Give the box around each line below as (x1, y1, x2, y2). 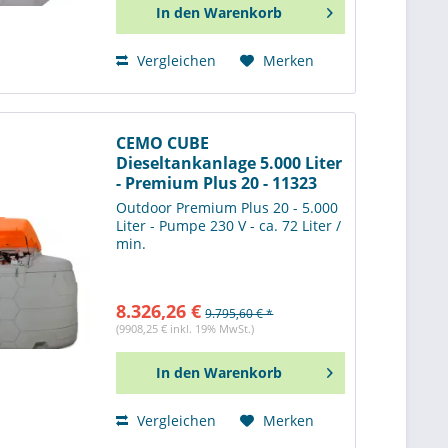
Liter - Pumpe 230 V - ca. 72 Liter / (116, 215, 342, 235)
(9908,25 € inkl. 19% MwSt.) (116, 320, 255, 336)
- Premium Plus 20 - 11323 (116, 172, 318, 195)
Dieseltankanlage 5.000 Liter (116, 152, 343, 175)
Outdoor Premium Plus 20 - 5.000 (116, 197, 339, 217)
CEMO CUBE (116, 132, 210, 155)
